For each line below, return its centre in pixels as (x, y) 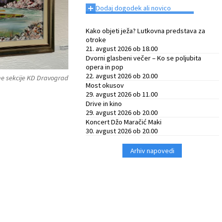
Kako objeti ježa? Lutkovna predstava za (145, 31)
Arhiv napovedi (152, 151)
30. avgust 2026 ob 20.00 (121, 131)
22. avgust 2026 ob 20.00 (121, 76)
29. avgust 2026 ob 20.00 (121, 112)
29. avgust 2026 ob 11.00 (121, 94)
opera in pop (104, 67)
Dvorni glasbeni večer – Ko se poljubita (143, 58)
